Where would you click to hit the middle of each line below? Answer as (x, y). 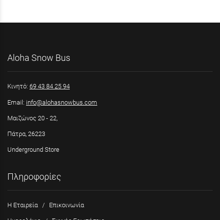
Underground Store (33, 149)
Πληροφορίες (34, 177)
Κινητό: (18, 86)
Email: (17, 102)
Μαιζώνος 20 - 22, (32, 118)
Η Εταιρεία (23, 205)
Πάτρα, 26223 (26, 134)
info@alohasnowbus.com (62, 102)
